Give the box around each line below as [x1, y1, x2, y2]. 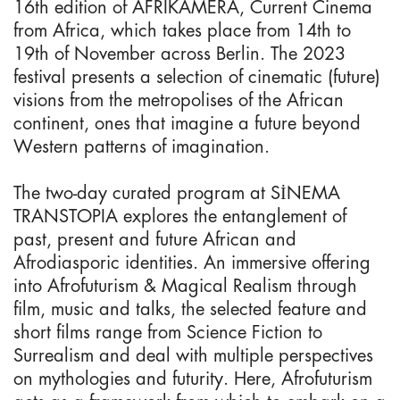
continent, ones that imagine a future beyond [13, 111, 361, 135]
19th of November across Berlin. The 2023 [13, 41, 346, 65]
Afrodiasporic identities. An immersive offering [13, 250, 371, 274]
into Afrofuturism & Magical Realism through [13, 273, 357, 297]
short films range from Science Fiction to [13, 320, 322, 344]
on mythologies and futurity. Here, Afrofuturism [13, 366, 372, 390]
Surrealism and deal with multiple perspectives [13, 343, 373, 367]
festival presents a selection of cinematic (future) [13, 64, 380, 88]
